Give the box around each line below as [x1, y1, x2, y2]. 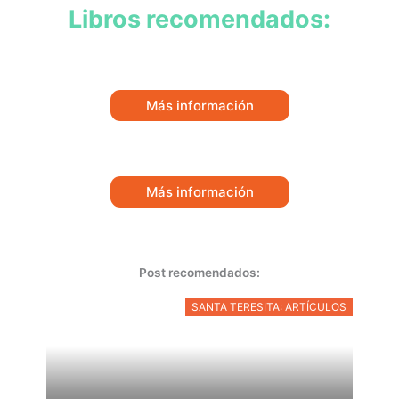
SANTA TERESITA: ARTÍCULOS [191, 299, 346, 313]
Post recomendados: [139, 265, 260, 280]
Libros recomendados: [69, 4, 330, 34]
